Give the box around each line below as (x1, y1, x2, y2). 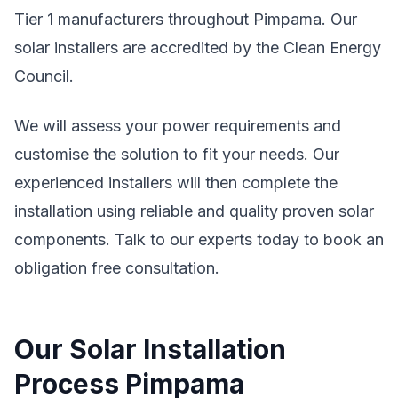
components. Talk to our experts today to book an (14, 230, 384, 249)
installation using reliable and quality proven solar (14, 202, 374, 220)
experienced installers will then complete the (14, 173, 338, 192)
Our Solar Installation (14, 333, 286, 365)
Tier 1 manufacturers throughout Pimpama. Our (14, 10, 357, 28)
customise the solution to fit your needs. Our (14, 145, 339, 163)
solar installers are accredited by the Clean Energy (14, 38, 381, 57)
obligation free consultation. (14, 259, 219, 277)
